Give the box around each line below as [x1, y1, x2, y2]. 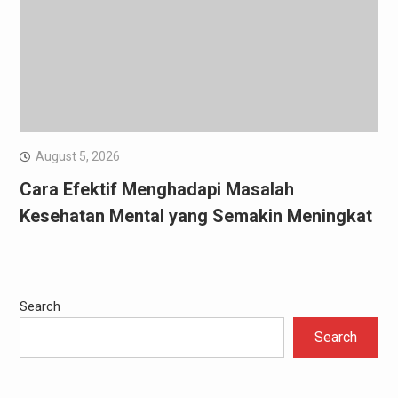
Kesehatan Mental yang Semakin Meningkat [19, 204, 372, 227]
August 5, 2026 [35, 148, 120, 163]
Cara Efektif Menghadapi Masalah [19, 178, 294, 200]
